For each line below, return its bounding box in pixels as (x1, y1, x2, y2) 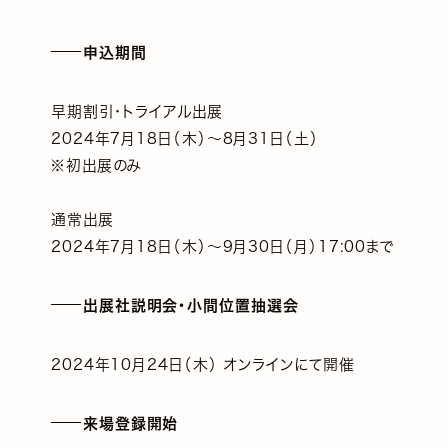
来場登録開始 (82, 415, 179, 431)
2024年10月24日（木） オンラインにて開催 (50, 356, 355, 372)
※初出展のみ (50, 157, 143, 173)
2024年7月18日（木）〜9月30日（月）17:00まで (50, 238, 396, 254)
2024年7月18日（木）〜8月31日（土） (50, 130, 319, 146)
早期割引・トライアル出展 (50, 103, 223, 119)
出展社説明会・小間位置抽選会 (82, 297, 299, 313)
